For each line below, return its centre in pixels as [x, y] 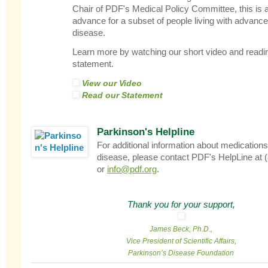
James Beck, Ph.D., [181, 229]
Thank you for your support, [181, 204]
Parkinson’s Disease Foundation [181, 253]
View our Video [111, 83]
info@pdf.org [132, 169]
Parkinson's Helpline [146, 132]
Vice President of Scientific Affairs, [181, 241]
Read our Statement [121, 95]
